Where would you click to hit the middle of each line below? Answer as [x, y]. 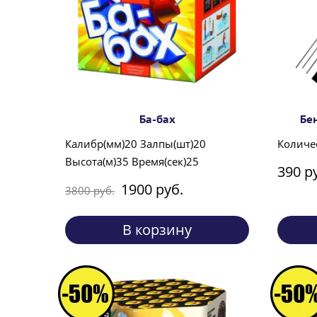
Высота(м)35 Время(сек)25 [132, 162]
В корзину [157, 230]
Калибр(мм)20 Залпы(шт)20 [136, 144]
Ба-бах [157, 120]
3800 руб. [90, 190]
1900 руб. [152, 190]
